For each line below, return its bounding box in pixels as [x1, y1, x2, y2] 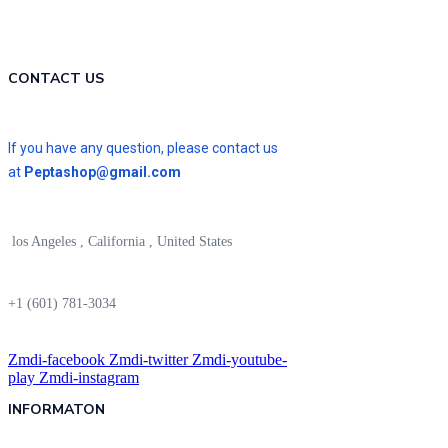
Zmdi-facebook [8, 351, 105, 369]
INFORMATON [8, 399, 105, 419]
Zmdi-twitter [109, 351, 188, 369]
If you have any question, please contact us [8, 140, 278, 157]
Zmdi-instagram [39, 369, 139, 387]
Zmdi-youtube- [192, 351, 287, 369]
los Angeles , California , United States [8, 234, 232, 250]
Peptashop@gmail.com [24, 164, 181, 181]
